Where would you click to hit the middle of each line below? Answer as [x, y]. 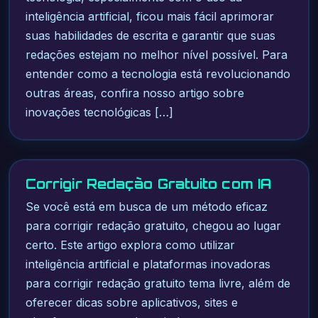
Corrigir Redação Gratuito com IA [148, 184]
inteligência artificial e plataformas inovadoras [148, 264]
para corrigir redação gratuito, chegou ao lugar [153, 226]
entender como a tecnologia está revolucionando [158, 74]
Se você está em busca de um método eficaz [146, 207]
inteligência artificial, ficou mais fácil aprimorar [149, 17]
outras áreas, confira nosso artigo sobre [135, 93]
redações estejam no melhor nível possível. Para [156, 55]
